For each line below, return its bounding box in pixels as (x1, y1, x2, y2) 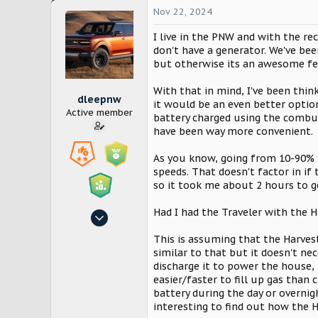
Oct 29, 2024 (89, 207, 147, 220)
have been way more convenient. (153, 125, 313, 138)
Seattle (112, 262, 147, 275)
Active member (65, 106, 133, 119)
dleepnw (77, 93, 121, 106)
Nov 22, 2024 (153, 6, 212, 18)
